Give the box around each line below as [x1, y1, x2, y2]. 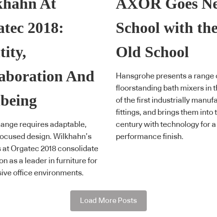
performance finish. [116, 133, 184, 141]
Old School [116, 43, 189, 61]
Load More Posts [80, 197, 137, 204]
